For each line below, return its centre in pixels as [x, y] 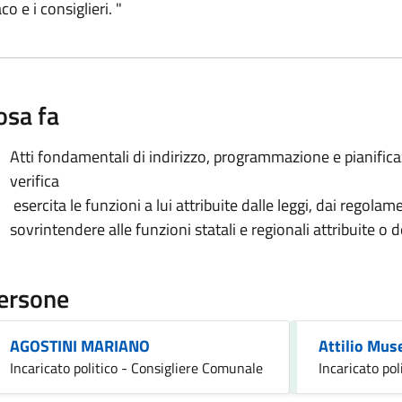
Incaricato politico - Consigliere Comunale [136, 367]
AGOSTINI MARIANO [80, 345]
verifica [35, 180]
